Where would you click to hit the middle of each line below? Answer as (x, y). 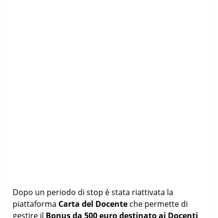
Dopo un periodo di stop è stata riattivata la (93, 192)
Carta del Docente (93, 204)
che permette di (158, 204)
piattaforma (36, 204)
